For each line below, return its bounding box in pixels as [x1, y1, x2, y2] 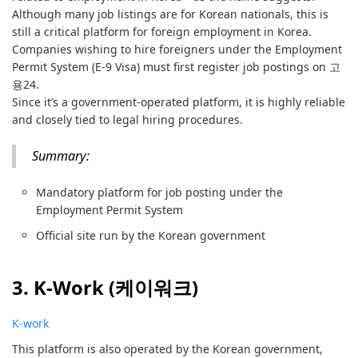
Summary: [32, 147, 89, 165]
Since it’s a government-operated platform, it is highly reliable [12, 94, 345, 109]
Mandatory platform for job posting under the [36, 185, 283, 200]
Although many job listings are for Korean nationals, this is [12, 6, 328, 22]
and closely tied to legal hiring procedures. [12, 112, 243, 127]
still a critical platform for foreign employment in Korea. [12, 24, 312, 39]
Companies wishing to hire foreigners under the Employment [12, 42, 342, 57]
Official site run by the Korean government [36, 228, 265, 243]
